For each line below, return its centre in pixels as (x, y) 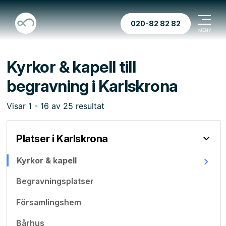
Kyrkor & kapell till (71, 67)
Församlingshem (49, 202)
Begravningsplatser (55, 181)
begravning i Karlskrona (92, 86)
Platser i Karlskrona (62, 139)
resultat (89, 106)
